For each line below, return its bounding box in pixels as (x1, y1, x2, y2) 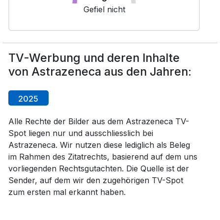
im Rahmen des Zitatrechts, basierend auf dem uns (8, 152, 197, 162)
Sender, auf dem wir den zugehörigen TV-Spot (8, 175, 183, 185)
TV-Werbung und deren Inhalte (8, 51, 180, 65)
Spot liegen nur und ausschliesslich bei (8, 128, 153, 138)
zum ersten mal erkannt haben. (8, 187, 126, 197)
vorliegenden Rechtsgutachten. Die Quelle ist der (8, 164, 189, 173)
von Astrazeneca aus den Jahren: (8, 64, 192, 79)
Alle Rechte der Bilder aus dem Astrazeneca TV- (8, 116, 189, 126)
